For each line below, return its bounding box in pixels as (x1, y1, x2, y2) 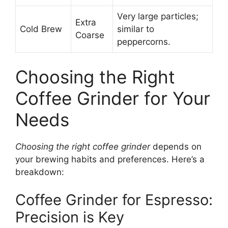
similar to (117, 24, 154, 35)
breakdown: (15, 166, 64, 177)
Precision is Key (15, 208, 124, 226)
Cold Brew (20, 24, 62, 35)
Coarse (75, 30, 104, 41)
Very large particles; (117, 11, 198, 22)
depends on (150, 141, 202, 152)
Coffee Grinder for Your (15, 87, 210, 109)
